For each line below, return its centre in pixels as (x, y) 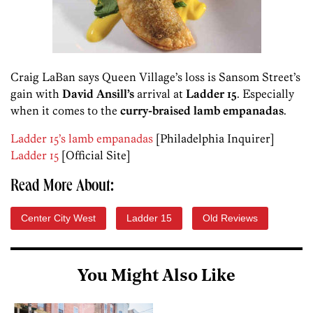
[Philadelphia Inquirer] (214, 139)
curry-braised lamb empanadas (202, 111)
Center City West (58, 218)
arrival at (161, 94)
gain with (36, 94)
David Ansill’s (100, 94)
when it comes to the (65, 111)
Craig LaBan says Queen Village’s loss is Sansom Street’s (155, 77)
